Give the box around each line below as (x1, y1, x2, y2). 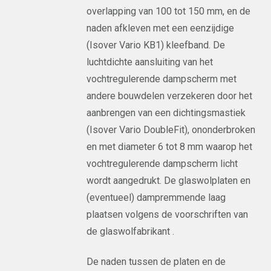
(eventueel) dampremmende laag (87, 192, 226, 203)
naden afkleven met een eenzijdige (87, 22, 235, 34)
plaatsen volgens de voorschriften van (87, 209, 249, 220)
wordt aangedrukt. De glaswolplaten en (87, 175, 251, 186)
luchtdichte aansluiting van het (87, 56, 214, 68)
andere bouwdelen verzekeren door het (87, 90, 253, 102)
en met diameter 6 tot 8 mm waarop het (87, 141, 253, 152)
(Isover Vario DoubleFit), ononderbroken (87, 124, 256, 135)
